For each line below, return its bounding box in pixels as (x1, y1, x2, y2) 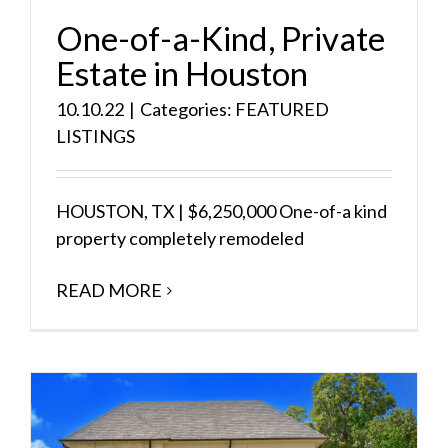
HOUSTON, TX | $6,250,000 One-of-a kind (56, 200, 387, 223)
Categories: (140, 98, 235, 121)
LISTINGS (56, 125, 135, 148)
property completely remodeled (56, 227, 304, 250)
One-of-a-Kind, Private (56, 18, 385, 59)
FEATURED (235, 98, 329, 121)
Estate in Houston (56, 53, 308, 94)
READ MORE (56, 279, 162, 302)
